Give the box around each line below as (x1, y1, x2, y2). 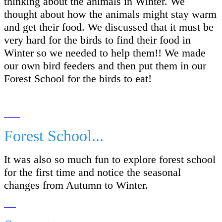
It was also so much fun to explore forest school (4, 153, 216, 166)
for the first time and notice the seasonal (4, 166, 181, 178)
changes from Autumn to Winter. (4, 178, 148, 191)
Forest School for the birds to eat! (4, 72, 152, 85)
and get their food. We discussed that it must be (4, 20, 214, 33)
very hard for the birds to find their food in (4, 33, 191, 46)
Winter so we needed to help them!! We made (4, 46, 206, 59)
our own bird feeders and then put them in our (4, 59, 206, 72)
